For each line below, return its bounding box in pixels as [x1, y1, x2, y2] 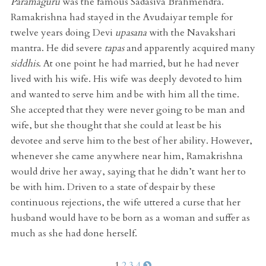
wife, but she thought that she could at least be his [10, 119, 221, 132]
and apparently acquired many [123, 42, 255, 55]
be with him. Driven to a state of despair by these [10, 180, 216, 194]
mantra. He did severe [10, 42, 104, 55]
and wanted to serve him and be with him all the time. [10, 88, 239, 102]
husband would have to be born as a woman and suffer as [10, 211, 250, 225]
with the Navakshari [146, 26, 236, 40]
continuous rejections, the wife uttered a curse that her [10, 196, 240, 210]
